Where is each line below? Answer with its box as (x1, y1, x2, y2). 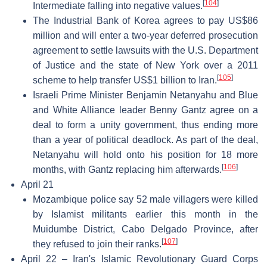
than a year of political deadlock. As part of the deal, (33, 134, 258, 145)
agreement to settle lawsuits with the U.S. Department (33, 45, 258, 55)
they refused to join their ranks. (33, 238, 162, 249)
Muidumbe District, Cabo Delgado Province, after (33, 223, 258, 234)
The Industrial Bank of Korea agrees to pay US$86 (33, 15, 258, 26)
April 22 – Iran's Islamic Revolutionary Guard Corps (21, 253, 258, 264)
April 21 (21, 179, 54, 190)
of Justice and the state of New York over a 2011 (33, 60, 258, 70)
